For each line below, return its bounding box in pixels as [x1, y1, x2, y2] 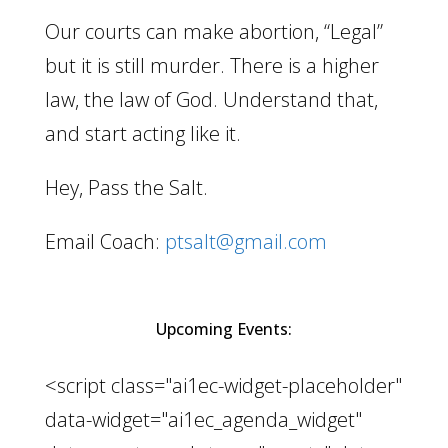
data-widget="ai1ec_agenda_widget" [44, 406, 362, 433]
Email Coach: [44, 228, 165, 255]
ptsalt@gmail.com [164, 228, 327, 255]
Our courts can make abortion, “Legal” [44, 18, 383, 45]
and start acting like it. [44, 120, 241, 147]
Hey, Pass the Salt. [44, 174, 208, 201]
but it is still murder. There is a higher [44, 52, 379, 79]
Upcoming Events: [155, 318, 292, 340]
